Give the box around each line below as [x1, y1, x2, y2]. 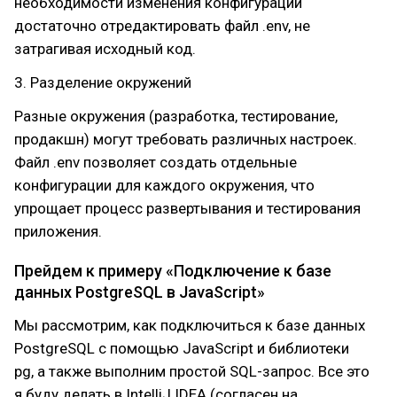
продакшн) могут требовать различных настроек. [14, 130, 357, 148]
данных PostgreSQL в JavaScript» [14, 283, 265, 301]
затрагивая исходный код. [14, 40, 196, 58]
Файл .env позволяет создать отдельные [14, 153, 297, 171]
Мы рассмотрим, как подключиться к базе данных [14, 316, 365, 334]
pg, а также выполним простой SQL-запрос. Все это [14, 362, 370, 380]
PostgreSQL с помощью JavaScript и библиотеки [14, 339, 349, 357]
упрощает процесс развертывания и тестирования [14, 199, 361, 217]
